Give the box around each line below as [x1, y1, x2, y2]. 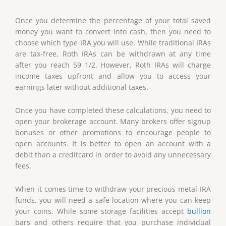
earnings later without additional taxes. [15, 82, 148, 92]
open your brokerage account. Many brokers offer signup [15, 117, 211, 127]
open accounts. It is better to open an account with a [15, 139, 211, 149]
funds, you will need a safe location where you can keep [15, 195, 211, 205]
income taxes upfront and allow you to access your [15, 71, 211, 81]
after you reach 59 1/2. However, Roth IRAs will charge [15, 60, 211, 70]
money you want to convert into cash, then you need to [15, 27, 211, 37]
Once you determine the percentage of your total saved [15, 16, 211, 26]
